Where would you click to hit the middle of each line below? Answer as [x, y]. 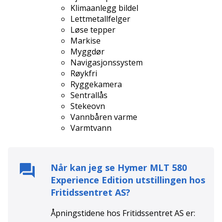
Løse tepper [93, 30]
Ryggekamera [96, 84]
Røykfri [84, 74]
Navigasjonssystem [107, 63]
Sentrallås [89, 95]
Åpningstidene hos [86, 213]
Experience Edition [92, 180]
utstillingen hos [169, 180]
